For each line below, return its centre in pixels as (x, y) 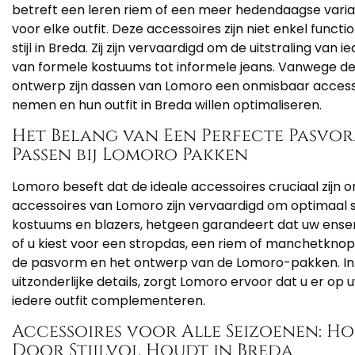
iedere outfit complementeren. (109, 301)
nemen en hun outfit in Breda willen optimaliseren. (167, 105)
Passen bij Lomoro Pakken (130, 155)
